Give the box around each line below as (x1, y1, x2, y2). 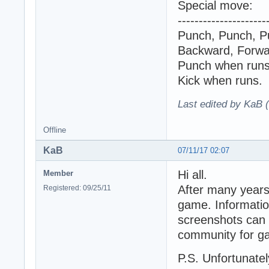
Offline (43, 125, 66, 134)
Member (43, 168, 73, 178)
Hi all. (178, 168, 207, 181)
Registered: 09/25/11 (43, 183, 111, 192)
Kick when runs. (178, 73, 262, 87)
